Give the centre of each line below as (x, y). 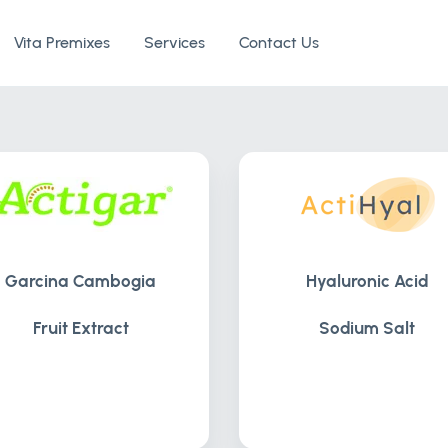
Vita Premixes (62, 42)
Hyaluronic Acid (367, 281)
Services (174, 42)
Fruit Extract (80, 328)
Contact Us (279, 42)
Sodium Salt (367, 328)
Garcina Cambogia (81, 281)
